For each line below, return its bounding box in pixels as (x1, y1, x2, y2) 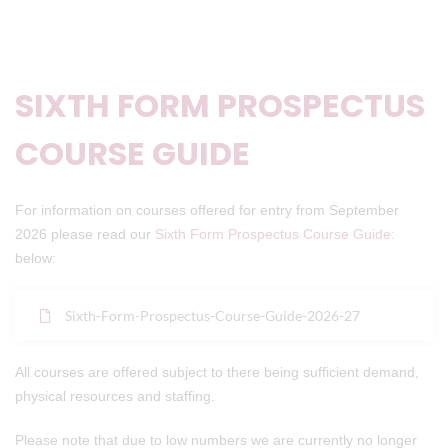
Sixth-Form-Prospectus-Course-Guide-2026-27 (65, 307, 360, 324)
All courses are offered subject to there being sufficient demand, (15, 364, 419, 380)
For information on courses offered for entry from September (15, 202, 399, 218)
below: (15, 250, 56, 266)
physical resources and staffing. (15, 388, 223, 404)
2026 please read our (15, 226, 155, 242)
